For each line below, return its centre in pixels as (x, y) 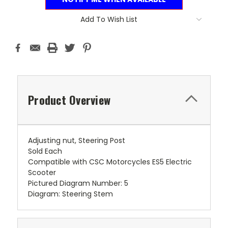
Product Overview (69, 99)
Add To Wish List (109, 19)
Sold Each (45, 151)
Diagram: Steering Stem (70, 194)
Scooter (42, 172)
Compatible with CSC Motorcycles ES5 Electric (110, 162)
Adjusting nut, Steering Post (77, 140)
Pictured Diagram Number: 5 (78, 183)
